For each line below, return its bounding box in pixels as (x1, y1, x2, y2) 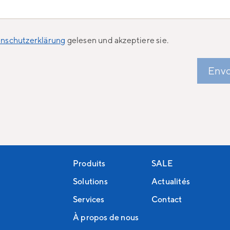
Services (72, 194, 105, 204)
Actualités (151, 176, 190, 186)
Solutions (72, 176, 108, 186)
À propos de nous (72, 212, 139, 222)
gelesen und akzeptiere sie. (65, 35, 169, 45)
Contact (151, 194, 182, 204)
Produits (72, 158, 106, 168)
